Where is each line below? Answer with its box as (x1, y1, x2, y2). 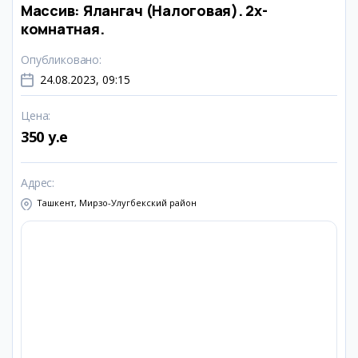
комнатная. (21, 19, 105, 38)
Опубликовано (21, 52, 100, 67)
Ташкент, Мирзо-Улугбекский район (37, 197, 197, 209)
